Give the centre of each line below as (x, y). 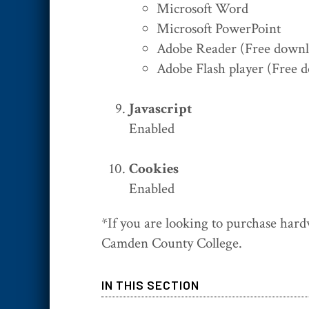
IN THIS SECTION (150, 285)
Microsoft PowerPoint (219, 28)
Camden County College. (172, 243)
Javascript (160, 108)
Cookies (154, 168)
